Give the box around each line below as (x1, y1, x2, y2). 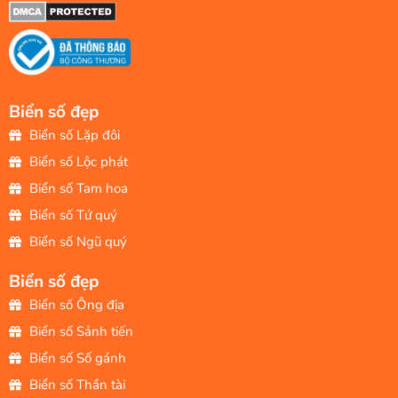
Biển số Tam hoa (28, 179, 128, 197)
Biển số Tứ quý (28, 205, 117, 224)
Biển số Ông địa (28, 295, 124, 314)
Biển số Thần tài (28, 375, 125, 394)
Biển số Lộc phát (28, 152, 128, 171)
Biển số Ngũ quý (28, 232, 127, 251)
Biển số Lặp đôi (28, 125, 120, 144)
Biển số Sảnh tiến (28, 322, 133, 340)
